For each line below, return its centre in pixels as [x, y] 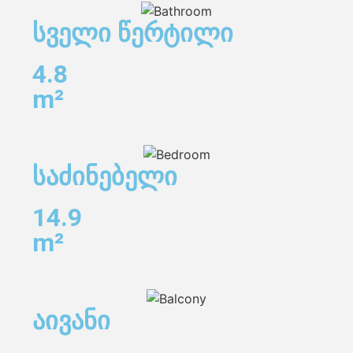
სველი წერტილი [133, 33]
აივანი [71, 320]
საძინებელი [105, 177]
